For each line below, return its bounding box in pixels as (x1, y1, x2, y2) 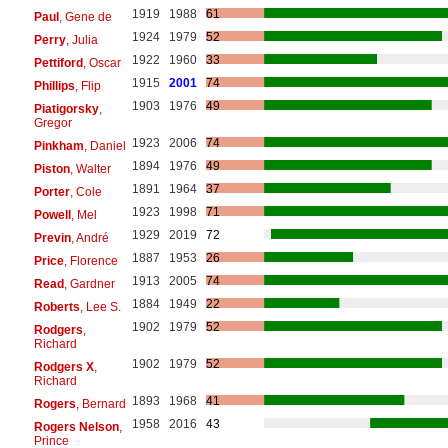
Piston (33, 161, 70, 176)
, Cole (69, 184, 102, 199)
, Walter (69, 161, 111, 176)
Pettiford (33, 55, 83, 70)
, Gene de (58, 9, 112, 24)
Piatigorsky (33, 101, 99, 116)
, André (70, 230, 109, 245)
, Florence (63, 253, 118, 268)
